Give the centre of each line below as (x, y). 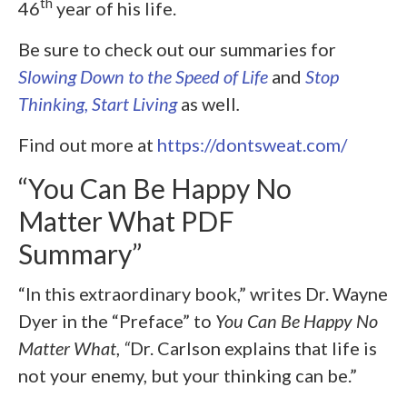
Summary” (80, 253)
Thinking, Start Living (98, 103)
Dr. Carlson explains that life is (253, 348)
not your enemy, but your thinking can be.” (188, 375)
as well (208, 103)
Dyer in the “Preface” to (117, 321)
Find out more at (88, 144)
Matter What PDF (126, 220)
